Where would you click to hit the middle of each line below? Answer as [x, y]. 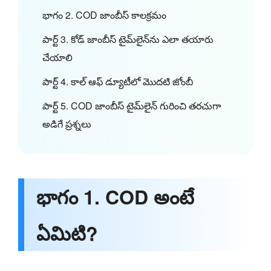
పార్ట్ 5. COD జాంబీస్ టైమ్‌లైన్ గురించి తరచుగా [132, 105]
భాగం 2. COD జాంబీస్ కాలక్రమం [104, 15]
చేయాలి [57, 57]
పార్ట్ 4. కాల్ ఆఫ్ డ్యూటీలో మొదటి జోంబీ [118, 81]
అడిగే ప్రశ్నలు [67, 123]
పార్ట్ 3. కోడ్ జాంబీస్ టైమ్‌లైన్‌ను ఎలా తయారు [128, 39]
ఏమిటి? [67, 233]
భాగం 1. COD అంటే [115, 196]
